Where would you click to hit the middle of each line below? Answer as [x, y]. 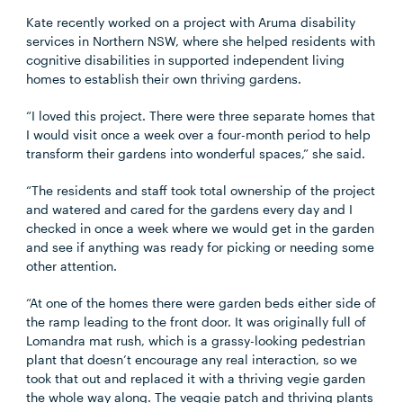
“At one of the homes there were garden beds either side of [201, 303]
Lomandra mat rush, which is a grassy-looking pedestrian [196, 340]
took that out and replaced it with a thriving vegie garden [196, 378]
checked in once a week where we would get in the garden [201, 228]
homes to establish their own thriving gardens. [164, 79]
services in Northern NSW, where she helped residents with [201, 41]
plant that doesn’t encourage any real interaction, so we [192, 359]
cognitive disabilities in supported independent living [186, 60]
